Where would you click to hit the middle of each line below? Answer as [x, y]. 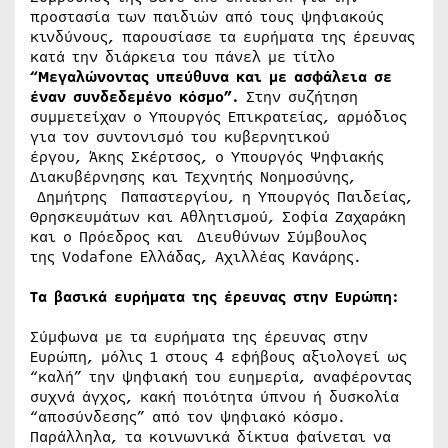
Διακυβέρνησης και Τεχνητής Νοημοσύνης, [193, 176]
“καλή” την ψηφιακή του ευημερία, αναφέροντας [221, 376]
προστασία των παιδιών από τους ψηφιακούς [207, 16]
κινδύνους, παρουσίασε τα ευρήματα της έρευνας [222, 36]
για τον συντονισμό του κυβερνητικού [180, 136]
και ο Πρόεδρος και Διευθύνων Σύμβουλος [198, 236]
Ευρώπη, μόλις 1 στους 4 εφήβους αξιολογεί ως [218, 356]
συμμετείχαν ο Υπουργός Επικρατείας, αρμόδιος [218, 116]
